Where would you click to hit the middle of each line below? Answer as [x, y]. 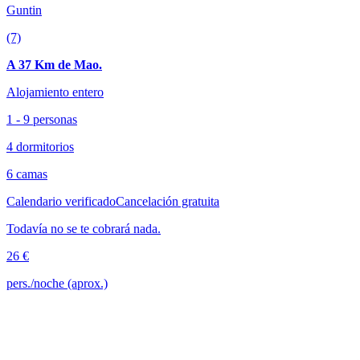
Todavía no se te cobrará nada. [84, 229]
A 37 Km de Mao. [54, 65]
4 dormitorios [40, 147]
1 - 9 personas [42, 120]
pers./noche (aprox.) [57, 284]
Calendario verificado [61, 202]
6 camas [27, 174]
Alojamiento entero [55, 92]
